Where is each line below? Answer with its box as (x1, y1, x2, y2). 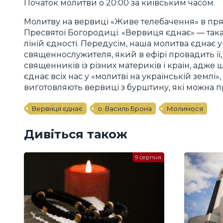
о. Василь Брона (98, 105, 152, 113)
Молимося (167, 105, 203, 113)
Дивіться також (24, 127, 127, 142)
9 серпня (135, 154, 162, 161)
